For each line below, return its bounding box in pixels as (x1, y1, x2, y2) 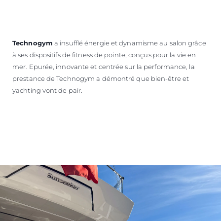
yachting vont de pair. (12, 86, 83, 94)
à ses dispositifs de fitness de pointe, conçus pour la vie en (12, 50, 196, 59)
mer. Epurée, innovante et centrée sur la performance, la (12, 62, 195, 71)
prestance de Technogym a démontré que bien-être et (12, 74, 189, 82)
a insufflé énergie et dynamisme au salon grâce (52, 38, 206, 47)
